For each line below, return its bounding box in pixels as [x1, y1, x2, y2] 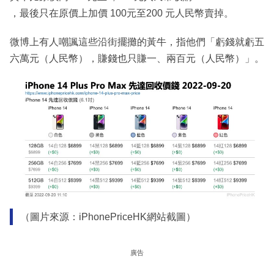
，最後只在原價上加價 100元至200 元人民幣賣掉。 [10, 7, 234, 18]
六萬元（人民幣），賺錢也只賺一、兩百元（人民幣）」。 [10, 53, 264, 64]
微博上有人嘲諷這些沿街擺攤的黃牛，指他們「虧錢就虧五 [10, 36, 264, 47]
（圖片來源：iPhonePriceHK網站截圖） [20, 212, 196, 223]
